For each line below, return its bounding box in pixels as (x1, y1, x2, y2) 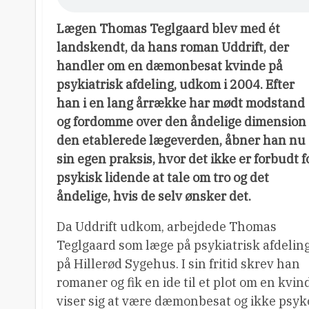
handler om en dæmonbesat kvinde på (57, 58, 283, 74)
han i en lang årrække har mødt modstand (57, 95, 305, 111)
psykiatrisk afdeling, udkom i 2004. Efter (57, 77, 295, 92)
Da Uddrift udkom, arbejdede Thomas (57, 219, 277, 235)
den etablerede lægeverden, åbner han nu (57, 132, 306, 148)
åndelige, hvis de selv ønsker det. (57, 188, 251, 204)
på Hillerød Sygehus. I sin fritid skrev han (57, 256, 300, 272)
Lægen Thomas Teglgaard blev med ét (57, 21, 280, 37)
